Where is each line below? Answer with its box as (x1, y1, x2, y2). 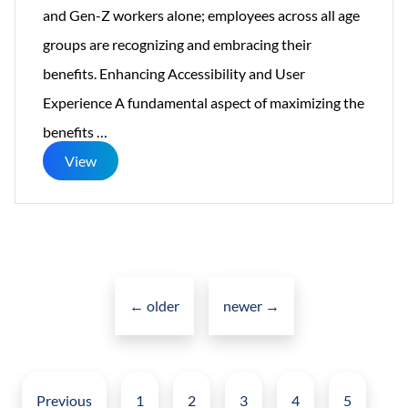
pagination (202, 382, 270, 401)
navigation (202, 295, 270, 313)
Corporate (107, 267, 172, 285)
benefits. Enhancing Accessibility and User (43, 64, 305, 82)
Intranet (107, 179, 158, 198)
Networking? (107, 325, 187, 343)
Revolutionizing (107, 238, 205, 256)
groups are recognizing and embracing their (43, 35, 311, 53)
